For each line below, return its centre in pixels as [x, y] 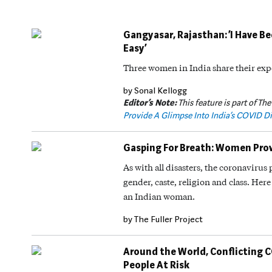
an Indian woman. [159, 196]
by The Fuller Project [163, 219]
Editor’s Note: [150, 103]
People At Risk [156, 265]
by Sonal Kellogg [155, 90]
